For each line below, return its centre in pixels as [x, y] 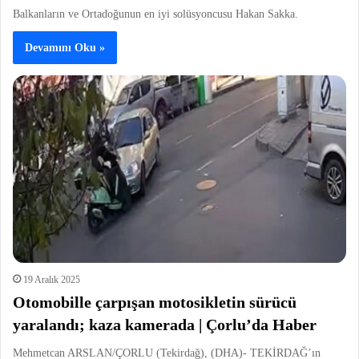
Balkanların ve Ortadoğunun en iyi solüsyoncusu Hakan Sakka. [155, 14]
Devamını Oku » [65, 48]
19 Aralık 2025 [52, 279]
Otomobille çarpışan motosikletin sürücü [155, 302]
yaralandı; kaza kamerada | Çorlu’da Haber [165, 324]
